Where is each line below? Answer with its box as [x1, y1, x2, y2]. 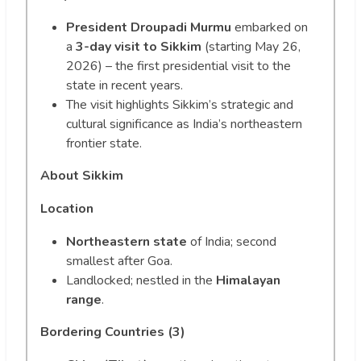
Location [40, 199, 93, 218]
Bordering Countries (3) [40, 322, 185, 341]
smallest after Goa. [66, 251, 172, 270]
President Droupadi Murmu [66, 18, 231, 36]
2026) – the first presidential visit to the [66, 56, 291, 75]
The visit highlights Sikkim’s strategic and [66, 95, 293, 114]
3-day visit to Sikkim [76, 37, 201, 56]
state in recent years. [66, 76, 183, 94]
